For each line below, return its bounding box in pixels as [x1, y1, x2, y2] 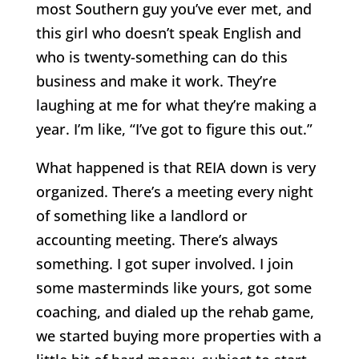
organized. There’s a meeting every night [35, 181, 313, 201]
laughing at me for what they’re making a [35, 95, 317, 115]
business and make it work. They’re [35, 71, 276, 91]
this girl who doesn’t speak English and [35, 22, 301, 42]
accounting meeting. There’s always [35, 229, 278, 249]
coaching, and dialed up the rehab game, [35, 301, 314, 321]
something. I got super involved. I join [35, 253, 293, 273]
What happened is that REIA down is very [35, 157, 316, 177]
